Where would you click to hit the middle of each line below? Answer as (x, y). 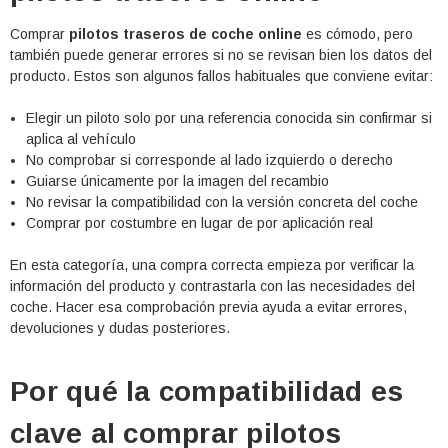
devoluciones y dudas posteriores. (120, 328)
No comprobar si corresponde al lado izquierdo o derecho (210, 160)
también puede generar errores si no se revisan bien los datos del (221, 55)
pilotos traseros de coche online (185, 34)
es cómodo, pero (357, 34)
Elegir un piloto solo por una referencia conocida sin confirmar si (229, 118)
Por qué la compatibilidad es (206, 392)
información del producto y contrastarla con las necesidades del (212, 286)
